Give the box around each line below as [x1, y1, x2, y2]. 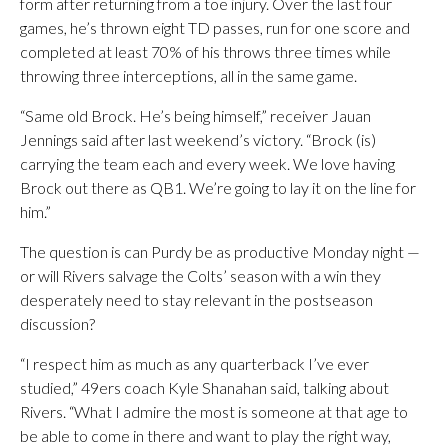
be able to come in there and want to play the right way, [20, 426, 391, 445]
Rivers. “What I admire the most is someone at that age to [20, 402, 408, 421]
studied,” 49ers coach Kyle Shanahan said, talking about [20, 378, 389, 397]
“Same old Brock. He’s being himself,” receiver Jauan [20, 106, 371, 125]
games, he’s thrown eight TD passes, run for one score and [20, 18, 410, 37]
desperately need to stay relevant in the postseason [20, 290, 373, 309]
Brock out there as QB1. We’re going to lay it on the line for [20, 178, 416, 197]
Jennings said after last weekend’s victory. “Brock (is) [20, 130, 376, 149]
